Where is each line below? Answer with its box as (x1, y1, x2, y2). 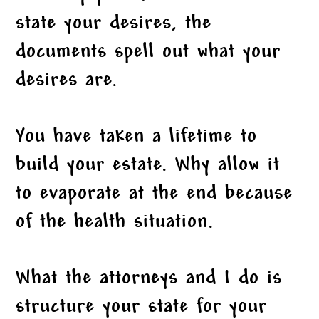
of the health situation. (16, 211, 214, 235)
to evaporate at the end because (16, 182, 293, 206)
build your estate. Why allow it (16, 154, 281, 178)
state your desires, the (16, 12, 212, 36)
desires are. (16, 69, 118, 93)
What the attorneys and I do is (16, 267, 283, 291)
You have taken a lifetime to (16, 125, 258, 150)
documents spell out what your (16, 41, 281, 65)
